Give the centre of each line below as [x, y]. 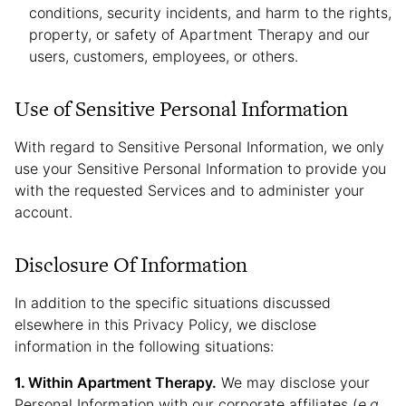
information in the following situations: [144, 346]
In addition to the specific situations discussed [173, 303]
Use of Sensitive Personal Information [181, 109]
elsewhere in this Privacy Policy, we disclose [165, 324]
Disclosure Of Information [131, 265]
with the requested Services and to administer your [189, 190]
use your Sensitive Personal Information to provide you [200, 169]
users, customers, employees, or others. [164, 56]
